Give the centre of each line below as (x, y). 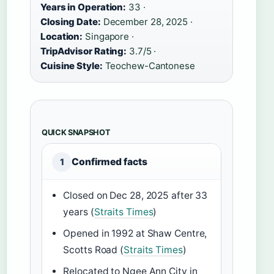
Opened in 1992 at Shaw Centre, (135, 234)
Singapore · (108, 37)
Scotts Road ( (94, 250)
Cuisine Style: (72, 66)
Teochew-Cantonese (149, 66)
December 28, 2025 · (146, 22)
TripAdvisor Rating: (84, 51)
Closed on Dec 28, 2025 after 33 (135, 196)
